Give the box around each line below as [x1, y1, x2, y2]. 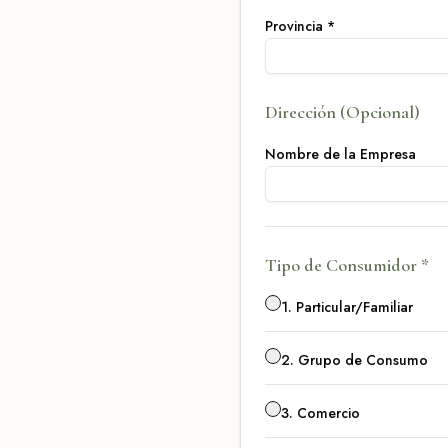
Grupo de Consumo [298, 350, 428, 370]
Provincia [265, 16, 323, 36]
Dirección [265, 101, 336, 123]
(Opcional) [336, 101, 420, 123]
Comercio [297, 403, 360, 423]
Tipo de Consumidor [265, 254, 417, 276]
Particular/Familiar [296, 297, 413, 317]
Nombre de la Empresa [265, 144, 416, 164]
